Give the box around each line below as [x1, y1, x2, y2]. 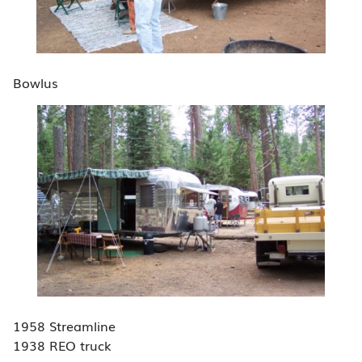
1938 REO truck [13, 335, 112, 355]
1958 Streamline [13, 316, 116, 335]
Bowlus [13, 72, 58, 92]
